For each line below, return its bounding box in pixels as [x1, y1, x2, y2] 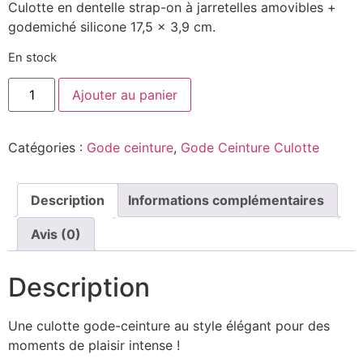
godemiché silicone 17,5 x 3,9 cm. [8, 19, 216, 36]
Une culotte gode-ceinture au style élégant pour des [8, 318, 330, 335]
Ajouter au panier [72, 87, 178, 104]
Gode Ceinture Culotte [181, 139, 319, 156]
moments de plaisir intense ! [8, 337, 180, 354]
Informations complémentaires [128, 192, 324, 209]
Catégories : [8, 139, 87, 156]
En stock [8, 49, 57, 65]
